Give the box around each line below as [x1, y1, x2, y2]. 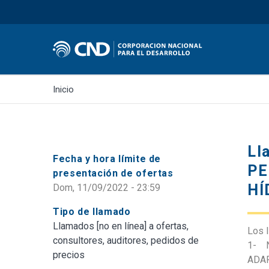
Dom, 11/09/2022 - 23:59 [53, 181, 160, 193]
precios [53, 249, 85, 261]
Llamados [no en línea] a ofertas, [53, 220, 189, 232]
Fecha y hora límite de [53, 153, 162, 165]
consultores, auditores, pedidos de [53, 234, 199, 246]
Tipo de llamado [53, 205, 131, 217]
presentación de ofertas [53, 167, 174, 179]
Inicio [53, 83, 74, 95]
